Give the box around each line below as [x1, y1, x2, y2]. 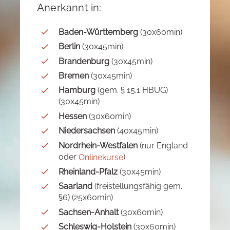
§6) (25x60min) [59, 193, 113, 203]
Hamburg [59, 85, 95, 95]
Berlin [59, 42, 80, 52]
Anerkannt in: [37, 2, 102, 14]
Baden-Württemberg [59, 27, 138, 37]
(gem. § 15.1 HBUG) [95, 85, 168, 95]
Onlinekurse [79, 152, 123, 162]
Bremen [59, 70, 89, 81]
